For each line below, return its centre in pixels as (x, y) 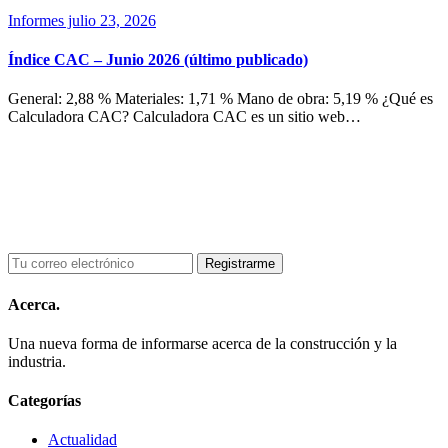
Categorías (44, 401)
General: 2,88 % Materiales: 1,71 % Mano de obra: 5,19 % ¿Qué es (220, 99)
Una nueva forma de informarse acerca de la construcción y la (202, 343)
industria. (37, 361)
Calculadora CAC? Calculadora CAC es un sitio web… (184, 117)
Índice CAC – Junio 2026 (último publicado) (158, 59)
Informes (36, 20)
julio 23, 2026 (110, 20)
